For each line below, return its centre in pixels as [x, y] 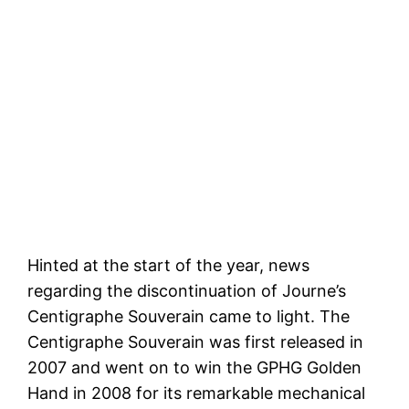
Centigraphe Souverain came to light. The [189, 317]
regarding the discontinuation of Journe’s [187, 291]
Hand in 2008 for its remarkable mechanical [197, 393]
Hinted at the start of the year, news [169, 266]
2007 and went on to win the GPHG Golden [195, 368]
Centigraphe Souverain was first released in [196, 342]
